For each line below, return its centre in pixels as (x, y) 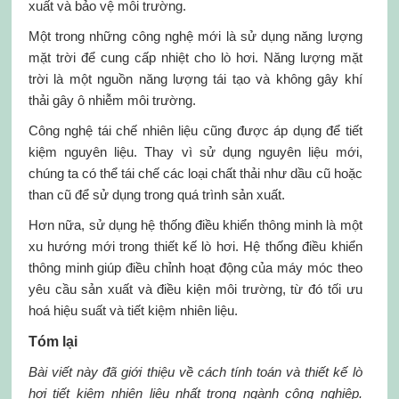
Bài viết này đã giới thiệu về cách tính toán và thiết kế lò (195, 372)
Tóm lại (53, 342)
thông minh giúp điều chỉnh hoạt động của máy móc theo (195, 268)
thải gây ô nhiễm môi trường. (112, 101)
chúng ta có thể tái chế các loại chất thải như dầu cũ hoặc (195, 174)
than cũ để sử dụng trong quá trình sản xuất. (156, 195)
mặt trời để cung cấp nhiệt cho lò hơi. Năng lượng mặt (195, 58)
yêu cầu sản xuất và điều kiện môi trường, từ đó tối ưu (195, 289)
